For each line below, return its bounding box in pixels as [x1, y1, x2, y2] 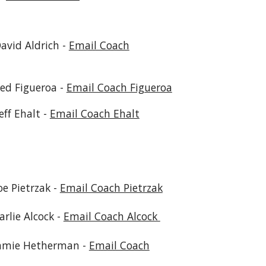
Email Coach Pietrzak [59, 180, 163, 195]
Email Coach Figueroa [66, 80, 172, 94]
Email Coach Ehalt [49, 106, 140, 121]
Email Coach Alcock [63, 209, 160, 223]
